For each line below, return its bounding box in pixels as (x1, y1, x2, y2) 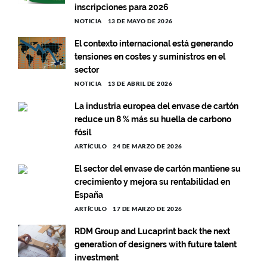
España (74, 190, 103, 200)
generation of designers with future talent (74, 240, 237, 250)
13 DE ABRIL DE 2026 (107, 80, 172, 88)
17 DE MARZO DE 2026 (113, 205, 182, 213)
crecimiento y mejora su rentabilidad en (74, 177, 230, 187)
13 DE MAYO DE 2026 (107, 17, 173, 25)
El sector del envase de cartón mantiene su (74, 164, 241, 174)
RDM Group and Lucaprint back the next (74, 226, 230, 237)
